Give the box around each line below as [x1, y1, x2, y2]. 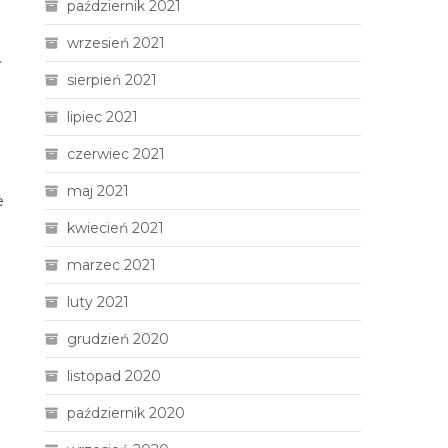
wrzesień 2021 [67, 34, 166, 52]
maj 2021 [67, 182, 130, 200]
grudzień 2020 [67, 330, 170, 348]
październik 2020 [67, 404, 186, 422]
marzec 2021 [67, 256, 157, 274]
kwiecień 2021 [67, 219, 165, 237]
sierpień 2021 [67, 71, 158, 89]
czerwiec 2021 [67, 145, 166, 163]
